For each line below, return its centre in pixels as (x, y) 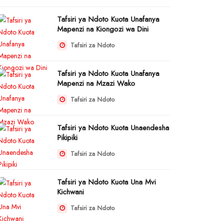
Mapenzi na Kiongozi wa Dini (103, 29)
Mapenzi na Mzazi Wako (96, 83)
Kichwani (71, 192)
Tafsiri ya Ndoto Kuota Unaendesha (113, 128)
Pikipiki (67, 138)
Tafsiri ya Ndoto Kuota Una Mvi (107, 182)
